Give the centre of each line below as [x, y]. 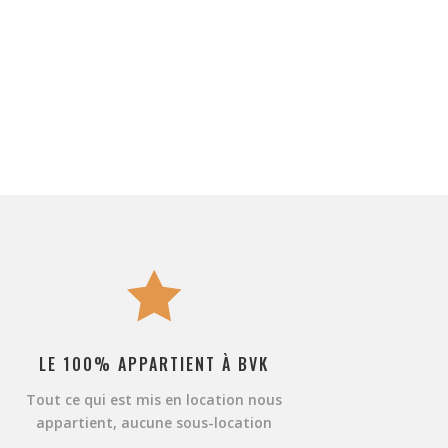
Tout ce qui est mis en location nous [154, 399]
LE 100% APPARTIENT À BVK [154, 363]
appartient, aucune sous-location [154, 422]
